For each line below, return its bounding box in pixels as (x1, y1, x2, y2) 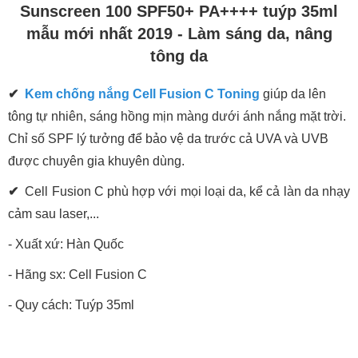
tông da (150, 47, 208, 66)
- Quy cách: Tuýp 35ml (8, 298, 137, 312)
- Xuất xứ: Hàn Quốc (8, 237, 124, 252)
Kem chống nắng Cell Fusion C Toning (25, 87, 260, 101)
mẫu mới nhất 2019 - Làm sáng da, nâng (26, 25, 332, 43)
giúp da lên (260, 87, 326, 101)
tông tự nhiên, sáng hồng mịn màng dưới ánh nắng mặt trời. (8, 109, 346, 124)
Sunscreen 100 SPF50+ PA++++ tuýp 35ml (20, 2, 338, 21)
